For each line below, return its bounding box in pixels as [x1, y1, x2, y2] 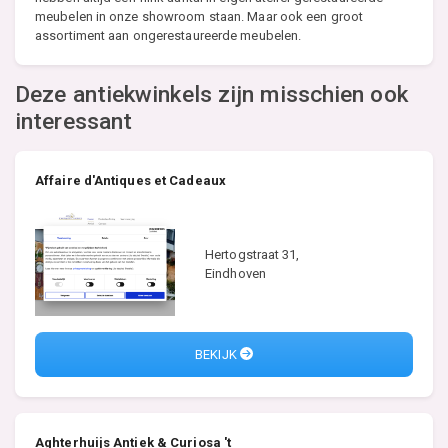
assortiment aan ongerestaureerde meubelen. [35, 28, 302, 43]
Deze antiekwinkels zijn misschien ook [15, 81, 408, 108]
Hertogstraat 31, [205, 246, 300, 262]
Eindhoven [205, 265, 266, 281]
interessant [15, 108, 133, 135]
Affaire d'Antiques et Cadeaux [35, 173, 226, 188]
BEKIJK [195, 346, 240, 362]
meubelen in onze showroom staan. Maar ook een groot [35, 9, 364, 24]
